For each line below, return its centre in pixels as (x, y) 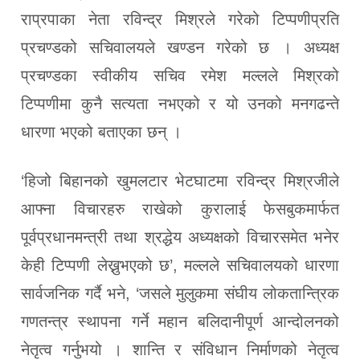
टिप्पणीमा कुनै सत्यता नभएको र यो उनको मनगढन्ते (180, 103)
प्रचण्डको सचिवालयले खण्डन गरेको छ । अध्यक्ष (180, 47)
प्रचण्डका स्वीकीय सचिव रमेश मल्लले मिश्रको (180, 75)
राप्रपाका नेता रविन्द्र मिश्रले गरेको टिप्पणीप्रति (180, 19)
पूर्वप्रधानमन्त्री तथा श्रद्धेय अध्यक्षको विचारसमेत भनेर (180, 237)
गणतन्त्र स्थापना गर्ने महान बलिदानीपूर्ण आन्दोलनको (180, 321)
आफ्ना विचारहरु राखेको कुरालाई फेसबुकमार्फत (180, 209)
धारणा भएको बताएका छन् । (101, 131)
